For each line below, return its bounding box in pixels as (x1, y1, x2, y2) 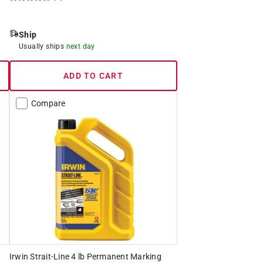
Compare (31, 98, 66, 108)
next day (66, 42, 95, 50)
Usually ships (18, 42, 66, 50)
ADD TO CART (63, 70, 123, 80)
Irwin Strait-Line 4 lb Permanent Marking (9, 251, 161, 261)
